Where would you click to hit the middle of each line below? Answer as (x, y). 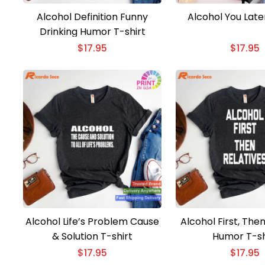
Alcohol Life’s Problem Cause (92, 221)
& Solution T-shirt (92, 236)
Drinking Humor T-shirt (92, 31)
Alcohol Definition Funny (92, 17)
